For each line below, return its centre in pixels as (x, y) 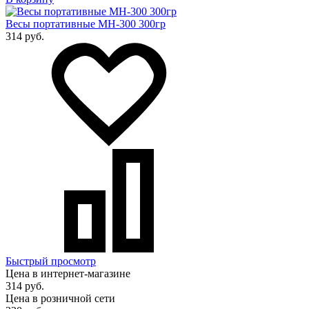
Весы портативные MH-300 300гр (86, 24)
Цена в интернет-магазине (68, 274)
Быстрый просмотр (51, 261)
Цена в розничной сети (60, 299)
